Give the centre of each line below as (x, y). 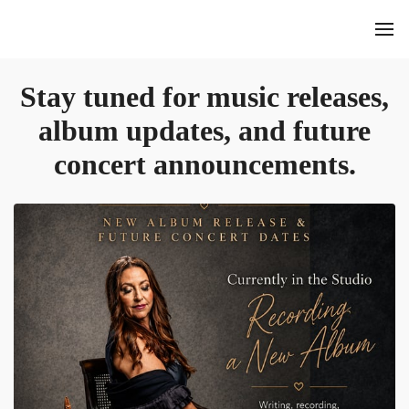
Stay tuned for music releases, (204, 97)
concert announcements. (204, 165)
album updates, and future (204, 131)
